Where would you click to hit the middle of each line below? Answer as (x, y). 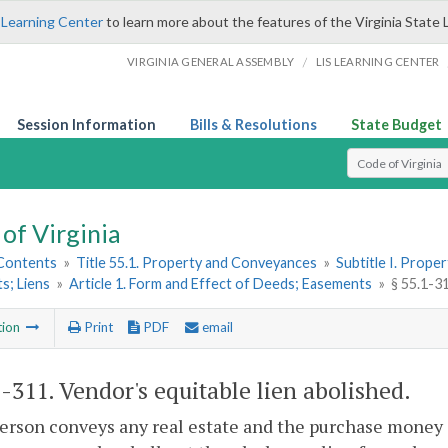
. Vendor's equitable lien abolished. (229, 390)
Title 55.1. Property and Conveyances (197, 263)
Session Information (86, 124)
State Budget (396, 124)
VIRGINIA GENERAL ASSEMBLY (211, 61)
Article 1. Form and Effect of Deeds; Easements (221, 284)
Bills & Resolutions (253, 124)
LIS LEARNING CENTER (377, 61)
